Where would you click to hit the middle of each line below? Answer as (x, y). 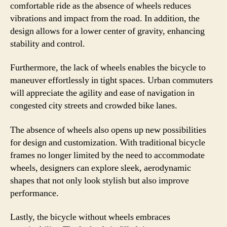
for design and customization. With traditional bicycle (108, 142)
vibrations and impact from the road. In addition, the (105, 18)
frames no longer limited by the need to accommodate (107, 155)
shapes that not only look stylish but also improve (100, 180)
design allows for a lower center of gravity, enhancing (107, 31)
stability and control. (48, 44)
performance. (34, 193)
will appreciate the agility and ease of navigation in (102, 93)
